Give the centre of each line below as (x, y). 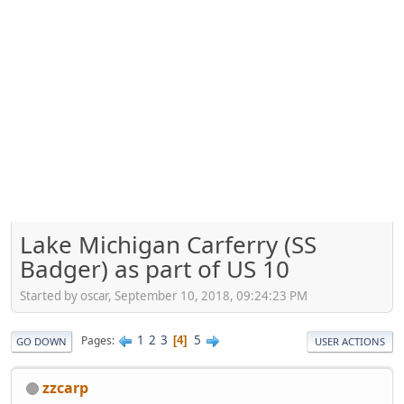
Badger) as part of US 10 (155, 269)
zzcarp (65, 387)
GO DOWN (41, 341)
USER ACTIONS (350, 341)
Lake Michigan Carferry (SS (168, 245)
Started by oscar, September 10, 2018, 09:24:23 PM (164, 295)
